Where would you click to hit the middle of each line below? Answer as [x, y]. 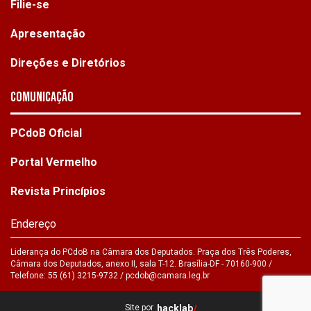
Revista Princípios [58, 192]
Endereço [33, 224]
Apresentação [48, 34]
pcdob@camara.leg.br [168, 276]
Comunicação [42, 98]
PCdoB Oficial [46, 133]
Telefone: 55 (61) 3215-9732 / [68, 276]
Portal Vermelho [54, 162]
